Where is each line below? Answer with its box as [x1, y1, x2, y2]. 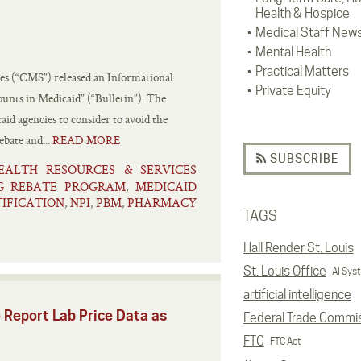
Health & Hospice [255, 6, 350, 21]
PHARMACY [127, 194, 197, 211]
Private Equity [255, 83, 331, 98]
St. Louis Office [243, 263, 326, 279]
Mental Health [255, 44, 331, 60]
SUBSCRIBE [266, 151, 338, 166]
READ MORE [52, 132, 120, 148]
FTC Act [269, 335, 301, 347]
